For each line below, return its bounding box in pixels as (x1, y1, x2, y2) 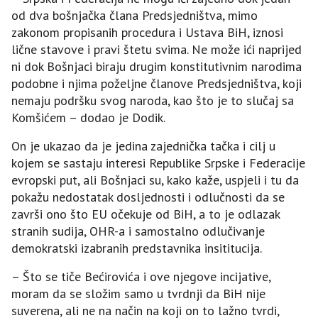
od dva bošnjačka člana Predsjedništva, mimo (11, 6, 258, 23)
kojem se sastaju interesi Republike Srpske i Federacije (11, 154, 305, 171)
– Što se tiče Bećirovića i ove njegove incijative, (11, 268, 270, 285)
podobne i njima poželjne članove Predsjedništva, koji (11, 75, 302, 92)
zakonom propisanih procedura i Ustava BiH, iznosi (11, 23, 283, 40)
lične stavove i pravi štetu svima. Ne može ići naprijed (11, 40, 302, 57)
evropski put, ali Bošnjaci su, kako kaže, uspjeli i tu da (11, 171, 299, 188)
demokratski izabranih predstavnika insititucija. (11, 239, 262, 256)
